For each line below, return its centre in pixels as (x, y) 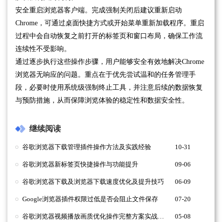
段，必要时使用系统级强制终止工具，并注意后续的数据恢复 (109, 87)
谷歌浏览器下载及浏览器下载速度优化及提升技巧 (93, 182)
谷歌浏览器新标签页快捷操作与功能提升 (80, 164)
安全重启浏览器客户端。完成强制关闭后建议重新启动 (99, 10)
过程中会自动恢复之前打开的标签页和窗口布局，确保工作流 (109, 36)
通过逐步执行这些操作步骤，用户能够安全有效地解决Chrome (110, 61)
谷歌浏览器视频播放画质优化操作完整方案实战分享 (161, 216)
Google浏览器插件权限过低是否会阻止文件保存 (90, 199)
